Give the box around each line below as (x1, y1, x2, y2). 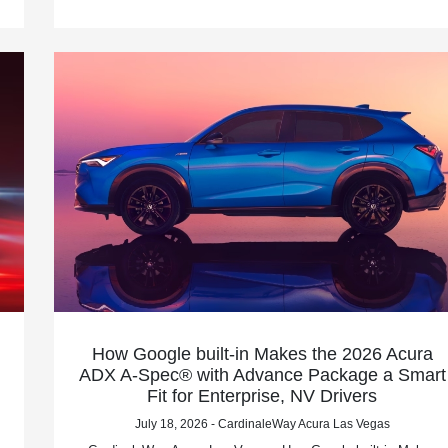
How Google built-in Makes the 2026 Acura (91, 343, 433, 364)
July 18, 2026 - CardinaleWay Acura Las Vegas (134, 416, 390, 431)
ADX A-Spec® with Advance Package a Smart (78, 364, 446, 385)
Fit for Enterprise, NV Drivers (147, 385, 378, 406)
